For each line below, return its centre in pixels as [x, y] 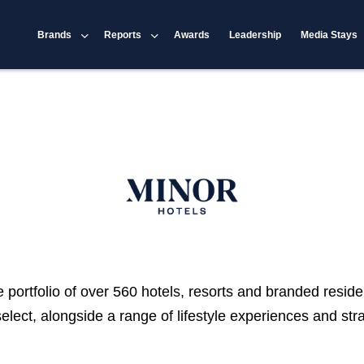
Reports [123, 35]
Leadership [256, 35]
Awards [192, 35]
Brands [55, 35]
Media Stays [329, 35]
